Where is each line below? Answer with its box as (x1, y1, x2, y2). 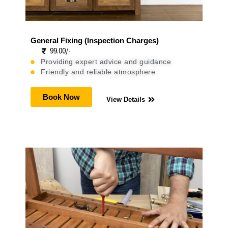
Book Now (43, 93, 80, 102)
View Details (106, 96, 145, 104)
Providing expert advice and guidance (41, 58, 171, 66)
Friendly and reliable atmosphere (41, 68, 155, 76)
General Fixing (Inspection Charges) (31, 36, 159, 45)
